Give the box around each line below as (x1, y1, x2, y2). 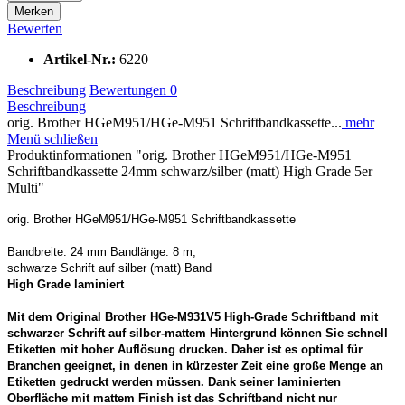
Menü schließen (7, 130, 98, 146)
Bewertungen (89, 81, 170, 98)
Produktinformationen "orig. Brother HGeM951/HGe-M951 (7, 146, 352, 163)
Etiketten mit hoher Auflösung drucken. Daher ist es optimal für (7, 342, 363, 356)
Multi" (7, 179, 44, 195)
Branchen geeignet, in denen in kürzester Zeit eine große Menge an (7, 358, 383, 372)
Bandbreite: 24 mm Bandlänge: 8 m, (7, 244, 196, 259)
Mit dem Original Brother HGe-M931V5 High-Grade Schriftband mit (7, 309, 378, 324)
